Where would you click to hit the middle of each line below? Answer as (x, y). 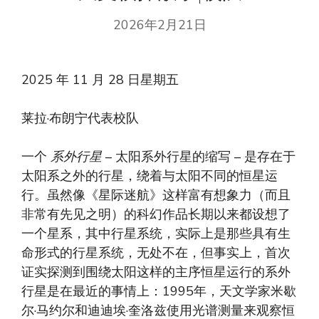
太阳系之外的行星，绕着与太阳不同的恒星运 (150, 176)
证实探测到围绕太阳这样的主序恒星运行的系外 (156, 272)
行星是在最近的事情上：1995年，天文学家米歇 (159, 292)
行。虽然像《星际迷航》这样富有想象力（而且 (156, 195)
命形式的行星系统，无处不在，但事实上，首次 (156, 253)
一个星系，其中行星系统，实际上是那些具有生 (156, 234)
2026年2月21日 (159, 25)
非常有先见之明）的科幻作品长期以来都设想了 (156, 215)
